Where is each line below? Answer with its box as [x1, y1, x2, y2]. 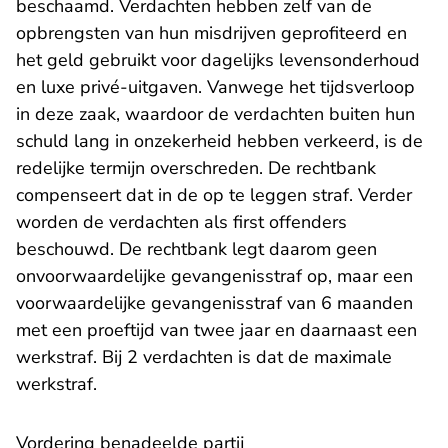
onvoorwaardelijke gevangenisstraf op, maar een [16, 264, 413, 288]
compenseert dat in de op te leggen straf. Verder [16, 183, 412, 207]
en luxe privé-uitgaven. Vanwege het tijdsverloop [16, 75, 415, 99]
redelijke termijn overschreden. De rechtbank [16, 156, 376, 180]
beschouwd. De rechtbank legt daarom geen [16, 237, 377, 261]
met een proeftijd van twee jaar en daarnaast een [16, 318, 417, 342]
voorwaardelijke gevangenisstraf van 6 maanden [16, 291, 413, 315]
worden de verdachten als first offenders [16, 210, 347, 234]
